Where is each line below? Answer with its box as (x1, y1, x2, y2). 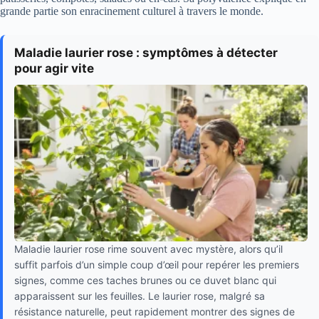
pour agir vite (14, 61, 94, 76)
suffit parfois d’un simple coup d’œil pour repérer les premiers (14, 258, 299, 271)
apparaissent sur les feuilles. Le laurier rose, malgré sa (14, 290, 265, 303)
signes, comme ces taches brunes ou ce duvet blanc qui (14, 274, 276, 287)
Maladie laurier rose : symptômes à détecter (14, 46, 278, 61)
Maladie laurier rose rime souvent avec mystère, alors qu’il (14, 243, 283, 256)
